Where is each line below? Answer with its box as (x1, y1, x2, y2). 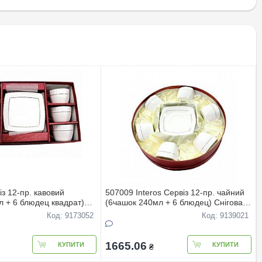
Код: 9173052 (47, 211, 94, 220)
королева (105, 207, 142, 217)
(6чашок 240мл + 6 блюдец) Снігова (105, 197, 243, 207)
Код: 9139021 (201, 211, 249, 220)
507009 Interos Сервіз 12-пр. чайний (105, 187, 245, 197)
